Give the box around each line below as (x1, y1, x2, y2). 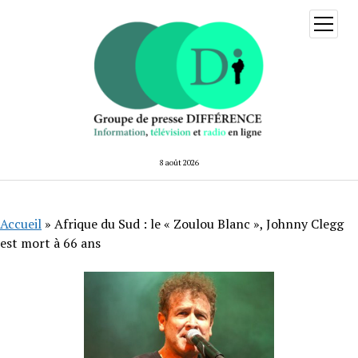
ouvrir (323, 16, 349, 28)
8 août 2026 (159, 157, 199, 168)
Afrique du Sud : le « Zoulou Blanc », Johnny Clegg (54, 214, 344, 233)
